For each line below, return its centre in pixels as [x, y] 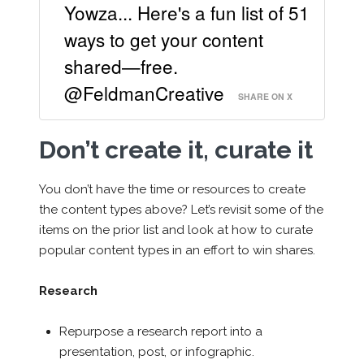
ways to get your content [163, 39]
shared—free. [121, 65]
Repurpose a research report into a [160, 331]
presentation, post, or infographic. [156, 351]
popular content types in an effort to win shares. [177, 250]
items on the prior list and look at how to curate [175, 230]
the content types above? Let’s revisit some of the [181, 209]
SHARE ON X [266, 96]
